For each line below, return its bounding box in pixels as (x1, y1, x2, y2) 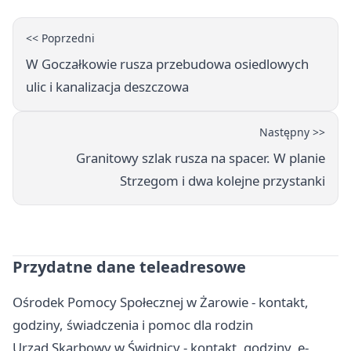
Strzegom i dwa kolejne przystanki (120, 171, 325, 190)
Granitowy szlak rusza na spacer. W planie (76, 148, 325, 167)
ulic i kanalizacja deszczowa (26, 77, 189, 96)
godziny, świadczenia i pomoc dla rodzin (13, 315, 253, 334)
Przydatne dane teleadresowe (13, 255, 246, 277)
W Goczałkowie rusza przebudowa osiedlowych (26, 54, 309, 73)
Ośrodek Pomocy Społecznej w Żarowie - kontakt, (13, 292, 309, 311)
